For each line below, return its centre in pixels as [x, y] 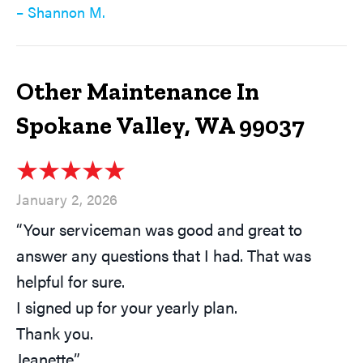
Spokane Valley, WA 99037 [160, 126]
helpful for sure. [70, 281]
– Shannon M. [61, 12]
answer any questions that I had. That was [164, 255]
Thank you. [55, 333]
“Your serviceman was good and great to [159, 229]
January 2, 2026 [67, 199]
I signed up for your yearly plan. [127, 307]
